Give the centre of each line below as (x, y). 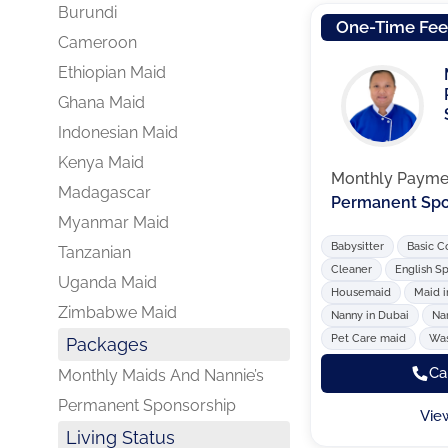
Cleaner (352, 269)
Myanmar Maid (113, 222)
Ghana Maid (101, 102)
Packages (107, 344)
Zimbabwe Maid (117, 312)
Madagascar (104, 192)
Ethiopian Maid (112, 72)
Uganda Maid (107, 282)
